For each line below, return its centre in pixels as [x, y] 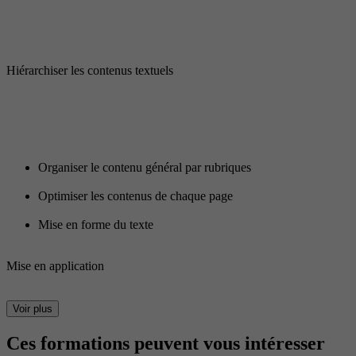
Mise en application [55, 266]
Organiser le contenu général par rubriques [145, 168]
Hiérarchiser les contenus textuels [90, 71]
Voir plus [33, 309]
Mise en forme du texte [96, 225]
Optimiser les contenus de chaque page [135, 196]
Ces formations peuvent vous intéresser [166, 344]
